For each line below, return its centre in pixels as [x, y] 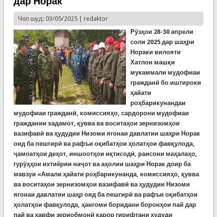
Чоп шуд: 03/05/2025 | [51, 19]
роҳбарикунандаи [158, 103]
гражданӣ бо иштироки [165, 83]
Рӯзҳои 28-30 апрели [162, 32]
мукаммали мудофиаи [165, 72]
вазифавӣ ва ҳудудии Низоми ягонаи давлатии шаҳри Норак [107, 133]
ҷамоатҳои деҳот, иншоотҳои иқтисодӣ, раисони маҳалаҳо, [105, 154]
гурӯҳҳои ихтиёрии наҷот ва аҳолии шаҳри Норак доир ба [102, 164]
